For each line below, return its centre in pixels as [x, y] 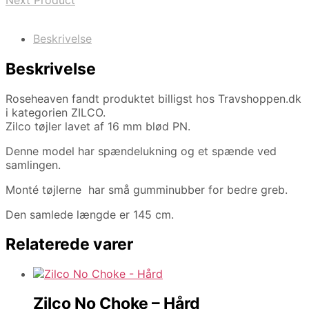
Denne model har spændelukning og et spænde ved [141, 151]
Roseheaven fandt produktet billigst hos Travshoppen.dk [153, 98]
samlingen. [33, 165]
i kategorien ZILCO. [56, 112]
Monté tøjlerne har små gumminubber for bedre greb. [147, 189]
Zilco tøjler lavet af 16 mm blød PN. [98, 126]
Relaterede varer [69, 244]
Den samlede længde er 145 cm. [91, 214]
